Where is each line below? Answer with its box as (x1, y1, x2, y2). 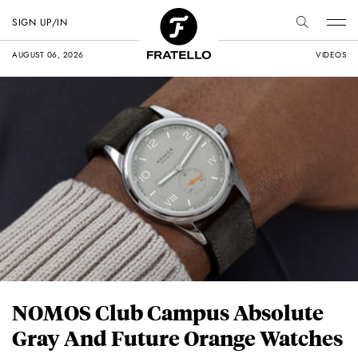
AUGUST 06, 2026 (12, 49, 84, 61)
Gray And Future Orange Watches (12, 324, 343, 352)
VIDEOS (316, 49, 346, 61)
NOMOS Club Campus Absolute (12, 299, 324, 326)
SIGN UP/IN (12, 15, 67, 30)
